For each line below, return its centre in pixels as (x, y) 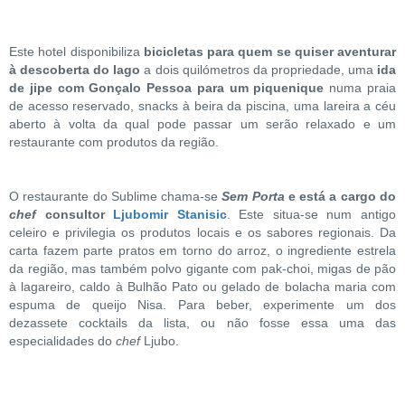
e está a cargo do (340, 196)
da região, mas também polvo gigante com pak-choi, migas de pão (202, 268)
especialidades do (62, 340)
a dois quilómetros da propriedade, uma (259, 69)
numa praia (363, 87)
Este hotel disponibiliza (76, 51)
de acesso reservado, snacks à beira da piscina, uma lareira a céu (202, 105)
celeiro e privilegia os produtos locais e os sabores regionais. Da (202, 232)
